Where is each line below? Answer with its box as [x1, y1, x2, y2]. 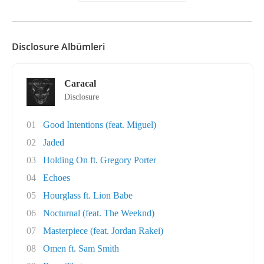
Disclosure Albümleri [12, 40, 105, 53]
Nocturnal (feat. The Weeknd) [43, 208, 154, 218]
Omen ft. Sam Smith [43, 243, 119, 253]
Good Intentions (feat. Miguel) [43, 120, 156, 130]
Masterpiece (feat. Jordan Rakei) [43, 226, 163, 236]
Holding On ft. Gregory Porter [43, 155, 156, 165]
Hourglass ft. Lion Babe [43, 190, 133, 200]
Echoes [43, 173, 70, 183]
